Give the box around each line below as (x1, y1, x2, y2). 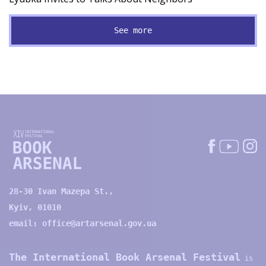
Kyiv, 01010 (9, 202, 61, 213)
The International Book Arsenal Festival (9, 251, 240, 264)
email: (9, 218, 42, 229)
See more (114, 26, 152, 36)
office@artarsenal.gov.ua (42, 218, 156, 229)
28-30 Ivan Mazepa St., (9, 186, 113, 197)
